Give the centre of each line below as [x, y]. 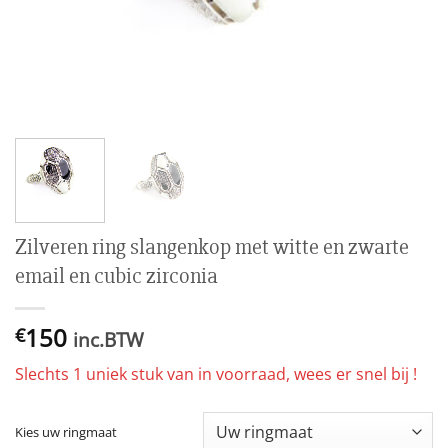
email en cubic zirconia [116, 275]
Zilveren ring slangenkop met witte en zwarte [212, 246]
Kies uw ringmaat [66, 431]
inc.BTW [108, 339]
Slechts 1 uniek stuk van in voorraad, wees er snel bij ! [216, 373]
